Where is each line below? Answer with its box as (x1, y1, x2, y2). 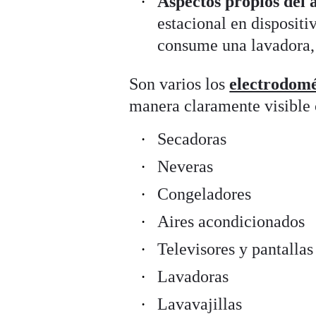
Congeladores (157, 184, 252, 203)
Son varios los (129, 74, 230, 93)
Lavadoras (157, 267, 229, 286)
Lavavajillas (157, 294, 247, 313)
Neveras (157, 157, 214, 176)
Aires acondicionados (157, 212, 305, 231)
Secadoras (157, 129, 227, 148)
